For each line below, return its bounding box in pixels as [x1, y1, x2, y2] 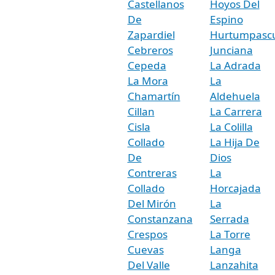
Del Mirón [127, 196, 176, 211]
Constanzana [127, 211, 193, 226]
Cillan [127, 104, 155, 118]
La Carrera [209, 104, 262, 118]
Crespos [127, 227, 168, 241]
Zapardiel [127, 27, 175, 42]
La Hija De [209, 134, 260, 149]
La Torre [209, 227, 250, 241]
